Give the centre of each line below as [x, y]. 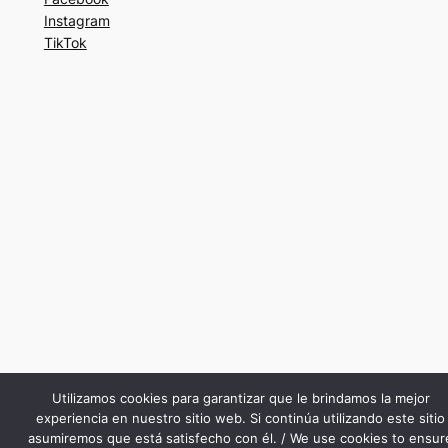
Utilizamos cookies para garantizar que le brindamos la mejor [240, 398]
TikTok [65, 42]
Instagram [76, 20]
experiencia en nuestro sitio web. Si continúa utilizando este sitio [240, 418]
